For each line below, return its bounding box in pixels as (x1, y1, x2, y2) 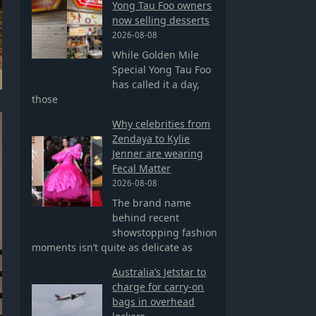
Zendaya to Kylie (112, 132, 190, 146)
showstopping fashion (112, 226, 218, 240)
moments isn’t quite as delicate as (32, 241, 193, 255)
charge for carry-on (112, 280, 205, 294)
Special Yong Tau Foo (112, 63, 212, 77)
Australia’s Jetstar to (112, 265, 207, 279)
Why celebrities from (112, 117, 211, 131)
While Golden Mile (112, 48, 200, 62)
